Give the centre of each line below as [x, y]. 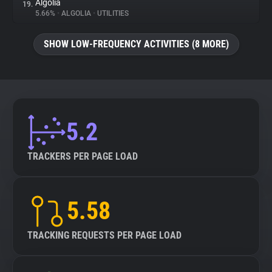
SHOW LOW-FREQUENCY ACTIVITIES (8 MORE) [136, 44]
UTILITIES [112, 13]
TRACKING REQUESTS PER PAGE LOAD [104, 235]
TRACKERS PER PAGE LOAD [83, 156]
